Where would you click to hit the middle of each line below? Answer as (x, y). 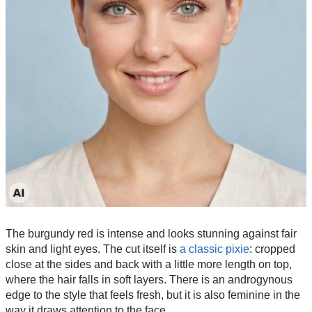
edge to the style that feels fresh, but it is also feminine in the (153, 295)
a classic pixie (214, 249)
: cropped (272, 249)
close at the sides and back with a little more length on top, (149, 264)
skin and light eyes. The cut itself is (93, 249)
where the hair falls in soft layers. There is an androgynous (149, 279)
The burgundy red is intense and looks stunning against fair (151, 233)
